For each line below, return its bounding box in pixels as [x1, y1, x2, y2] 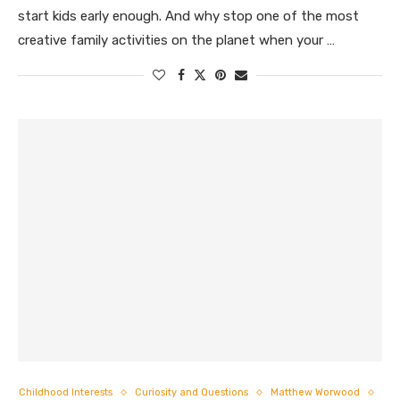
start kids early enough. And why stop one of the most [18, 8, 359, 24]
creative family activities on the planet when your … [18, 32, 335, 48]
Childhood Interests [18, 387, 112, 398]
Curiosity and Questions [134, 387, 248, 398]
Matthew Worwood [270, 387, 360, 398]
